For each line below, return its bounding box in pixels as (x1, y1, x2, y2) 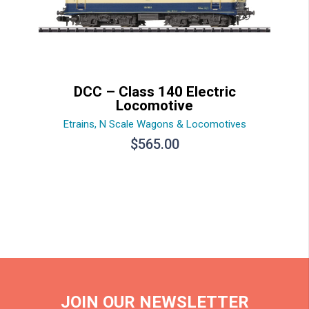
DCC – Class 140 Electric (73, 83, 236, 101)
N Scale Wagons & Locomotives (99, 118, 246, 131)
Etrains (63, 118, 94, 131)
